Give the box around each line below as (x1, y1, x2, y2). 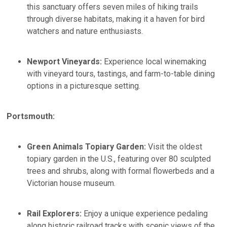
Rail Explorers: (27, 208, 82, 218)
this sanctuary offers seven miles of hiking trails (27, 2, 199, 12)
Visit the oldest (146, 141, 203, 152)
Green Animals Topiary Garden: (27, 141, 146, 152)
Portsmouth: (7, 111, 55, 121)
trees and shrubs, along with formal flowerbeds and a (27, 166, 215, 176)
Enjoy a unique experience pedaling (82, 208, 208, 218)
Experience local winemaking (102, 56, 207, 66)
